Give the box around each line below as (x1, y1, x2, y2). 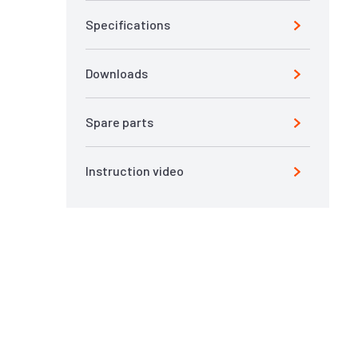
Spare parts (86, 114, 153, 129)
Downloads (86, 66, 148, 81)
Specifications (86, 17, 170, 32)
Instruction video (86, 163, 184, 178)
